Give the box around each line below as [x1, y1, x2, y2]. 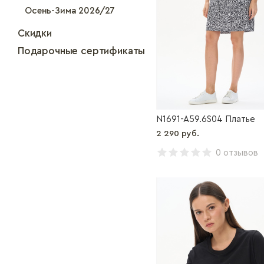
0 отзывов [216, 148, 258, 157]
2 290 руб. [156, 130, 199, 138]
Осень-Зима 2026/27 [25, 6, 115, 15]
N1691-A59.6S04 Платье [156, 115, 255, 124]
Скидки [18, 28, 52, 38]
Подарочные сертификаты [18, 46, 146, 56]
